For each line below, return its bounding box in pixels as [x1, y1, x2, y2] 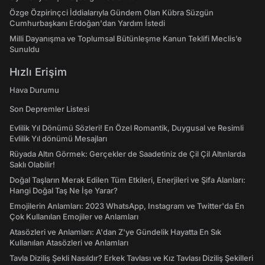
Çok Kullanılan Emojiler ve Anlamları [9, 212, 138, 221]
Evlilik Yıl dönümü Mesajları [9, 134, 107, 143]
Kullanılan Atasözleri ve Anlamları [9, 238, 128, 247]
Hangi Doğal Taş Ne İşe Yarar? [9, 186, 118, 195]
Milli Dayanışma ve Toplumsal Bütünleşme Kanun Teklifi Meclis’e [9, 34, 242, 43]
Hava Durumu [9, 85, 59, 95]
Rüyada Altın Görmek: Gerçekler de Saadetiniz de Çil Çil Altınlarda [9, 149, 245, 159]
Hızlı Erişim [9, 66, 67, 78]
